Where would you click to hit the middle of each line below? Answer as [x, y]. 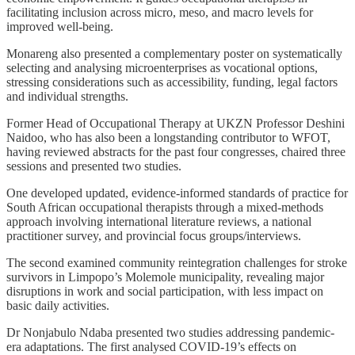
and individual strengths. [67, 96]
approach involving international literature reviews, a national [159, 221]
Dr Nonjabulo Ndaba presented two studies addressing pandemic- [170, 332]
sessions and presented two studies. [94, 166]
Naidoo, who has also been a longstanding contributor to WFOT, [168, 137]
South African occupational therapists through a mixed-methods [165, 207]
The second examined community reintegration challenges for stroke [177, 262]
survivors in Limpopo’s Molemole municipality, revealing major [165, 277]
